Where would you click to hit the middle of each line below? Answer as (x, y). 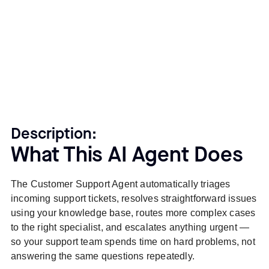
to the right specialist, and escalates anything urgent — (130, 227)
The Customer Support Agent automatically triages (120, 184)
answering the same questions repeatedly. (102, 256)
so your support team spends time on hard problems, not (133, 241)
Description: (53, 134)
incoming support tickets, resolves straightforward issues (134, 198)
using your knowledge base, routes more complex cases (133, 213)
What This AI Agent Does (127, 155)
